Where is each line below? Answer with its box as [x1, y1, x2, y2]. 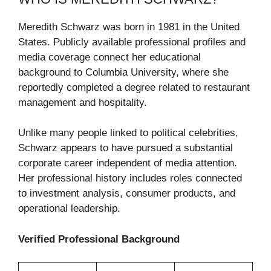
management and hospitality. [18, 96, 147, 108]
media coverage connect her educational [18, 51, 201, 63]
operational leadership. [18, 203, 120, 215]
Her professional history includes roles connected [18, 172, 242, 184]
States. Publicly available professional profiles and [18, 36, 246, 48]
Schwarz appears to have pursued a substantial [18, 142, 233, 154]
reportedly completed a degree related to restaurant [18, 81, 250, 93]
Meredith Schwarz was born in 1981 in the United [18, 21, 240, 33]
